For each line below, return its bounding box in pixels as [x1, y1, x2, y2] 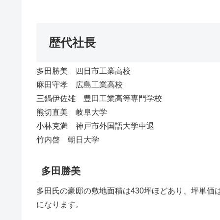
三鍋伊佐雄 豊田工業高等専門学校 [36, 94, 162, 103]
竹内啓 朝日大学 [36, 136, 99, 144]
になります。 [36, 200, 83, 209]
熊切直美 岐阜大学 [36, 108, 107, 117]
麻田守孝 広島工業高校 [36, 81, 123, 89]
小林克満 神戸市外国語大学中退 [36, 122, 154, 131]
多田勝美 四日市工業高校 [36, 67, 131, 76]
